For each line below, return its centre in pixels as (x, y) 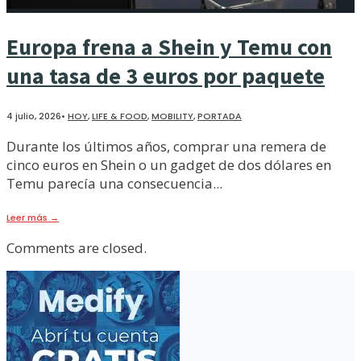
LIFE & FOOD (120, 116)
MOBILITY (172, 116)
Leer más (28, 217)
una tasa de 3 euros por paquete (166, 75)
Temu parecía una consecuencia (110, 183)
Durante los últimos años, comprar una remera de (166, 146)
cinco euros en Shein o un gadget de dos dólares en (169, 164)
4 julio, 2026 (34, 116)
